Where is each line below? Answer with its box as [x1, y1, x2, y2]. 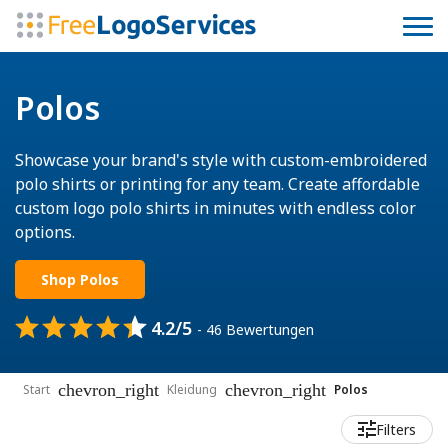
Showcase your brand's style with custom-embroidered [15, 149, 427, 171]
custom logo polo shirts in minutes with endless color [15, 197, 416, 219]
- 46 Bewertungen [197, 319, 314, 339]
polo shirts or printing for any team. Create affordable [15, 173, 420, 195]
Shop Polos [41, 270, 119, 289]
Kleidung [167, 381, 217, 398]
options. [15, 221, 75, 243]
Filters [376, 419, 416, 439]
